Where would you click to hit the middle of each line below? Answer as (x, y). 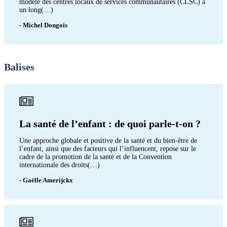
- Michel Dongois (43, 25)
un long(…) (36, 10)
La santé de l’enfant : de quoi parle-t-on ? (110, 123)
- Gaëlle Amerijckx (46, 180)
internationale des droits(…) (60, 165)
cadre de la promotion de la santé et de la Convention (96, 157)
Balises (19, 67)
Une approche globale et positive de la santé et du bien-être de (108, 140)
